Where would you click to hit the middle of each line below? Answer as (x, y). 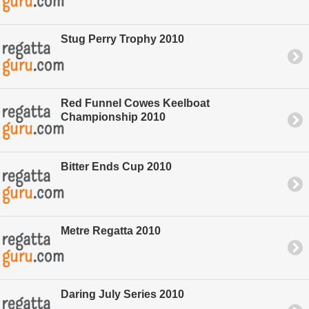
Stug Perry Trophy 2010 (122, 39)
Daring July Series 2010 (122, 295)
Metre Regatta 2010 (111, 230)
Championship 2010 (113, 117)
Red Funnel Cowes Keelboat (135, 103)
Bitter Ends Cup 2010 (116, 167)
